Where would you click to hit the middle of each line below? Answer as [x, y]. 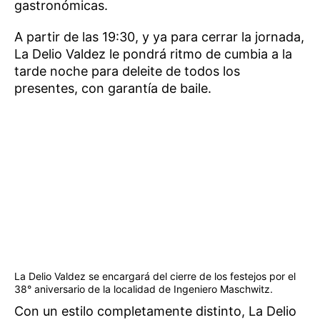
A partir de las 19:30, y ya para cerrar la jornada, [159, 37]
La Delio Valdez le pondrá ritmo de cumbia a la [153, 54]
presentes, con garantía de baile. [113, 89]
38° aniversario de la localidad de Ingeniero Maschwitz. [144, 289]
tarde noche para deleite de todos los [127, 71]
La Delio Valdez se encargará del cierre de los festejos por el [155, 276]
